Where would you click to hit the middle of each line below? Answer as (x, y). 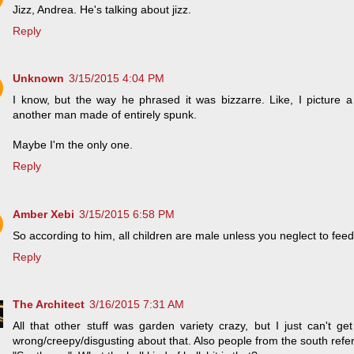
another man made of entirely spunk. (105, 115)
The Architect (49, 305)
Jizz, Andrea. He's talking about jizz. (102, 9)
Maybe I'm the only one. (73, 145)
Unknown (38, 79)
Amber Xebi (43, 214)
